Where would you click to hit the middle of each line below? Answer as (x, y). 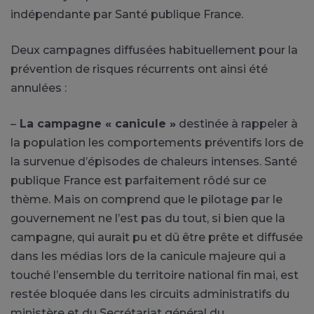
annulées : (39, 88)
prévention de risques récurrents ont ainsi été (139, 69)
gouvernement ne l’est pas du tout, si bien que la (148, 218)
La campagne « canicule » (96, 123)
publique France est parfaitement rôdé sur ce (138, 180)
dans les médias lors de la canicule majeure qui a (148, 256)
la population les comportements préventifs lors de (157, 142)
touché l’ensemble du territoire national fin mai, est (155, 275)
